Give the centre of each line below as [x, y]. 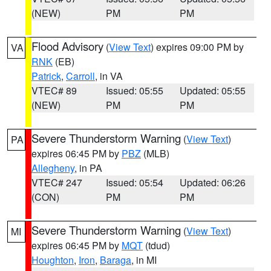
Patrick [46, 76]
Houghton [53, 260]
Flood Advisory [67, 46]
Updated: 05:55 [213, 90]
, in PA [88, 168]
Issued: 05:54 [134, 182]
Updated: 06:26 [213, 182]
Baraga [116, 260]
